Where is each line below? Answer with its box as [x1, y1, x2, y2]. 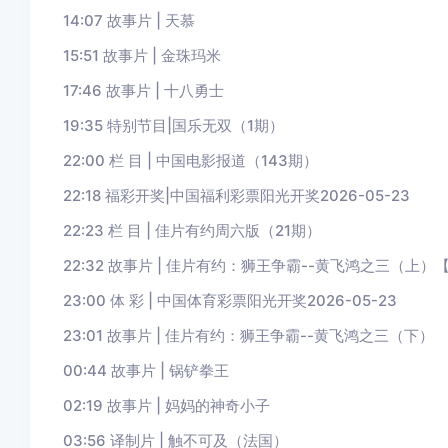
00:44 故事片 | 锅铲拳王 [62, 361, 229, 380]
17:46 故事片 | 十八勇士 [62, 81, 224, 100]
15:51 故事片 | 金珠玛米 [62, 46, 221, 65]
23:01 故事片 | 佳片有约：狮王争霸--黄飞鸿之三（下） [62, 326, 434, 345]
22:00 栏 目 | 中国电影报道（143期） [62, 151, 318, 170]
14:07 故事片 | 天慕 [62, 11, 195, 30]
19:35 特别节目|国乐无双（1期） [62, 116, 284, 135]
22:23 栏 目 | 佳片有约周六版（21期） [62, 221, 321, 240]
